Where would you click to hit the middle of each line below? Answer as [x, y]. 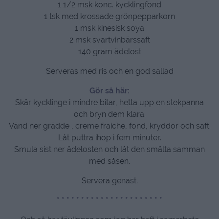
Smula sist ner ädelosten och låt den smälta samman [109, 149]
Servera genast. [109, 180]
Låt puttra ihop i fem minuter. [109, 137]
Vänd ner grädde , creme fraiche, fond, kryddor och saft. [109, 126]
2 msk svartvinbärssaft [109, 40]
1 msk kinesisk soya [109, 28]
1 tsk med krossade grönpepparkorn [109, 16]
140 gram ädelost [109, 51]
